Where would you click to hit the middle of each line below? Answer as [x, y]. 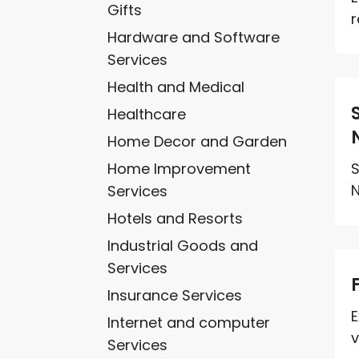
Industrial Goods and [183, 245]
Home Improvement [179, 168]
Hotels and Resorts [175, 218]
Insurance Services [175, 295]
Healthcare [147, 114]
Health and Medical [176, 87]
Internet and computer [189, 322]
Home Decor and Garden [198, 141]
